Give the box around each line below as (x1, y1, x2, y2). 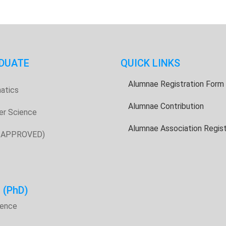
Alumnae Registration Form (128, 79, 224, 89)
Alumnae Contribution (128, 101, 204, 111)
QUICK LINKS (121, 57, 180, 69)
